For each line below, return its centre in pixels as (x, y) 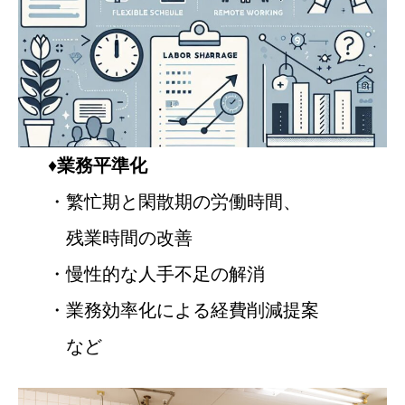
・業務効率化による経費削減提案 (183, 310)
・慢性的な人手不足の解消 (165, 274)
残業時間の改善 (120, 238)
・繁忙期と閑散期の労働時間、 (174, 202)
